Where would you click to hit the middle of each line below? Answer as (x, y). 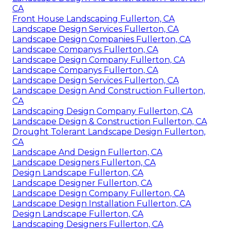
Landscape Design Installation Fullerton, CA (102, 203)
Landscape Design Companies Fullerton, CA (101, 39)
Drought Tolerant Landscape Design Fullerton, (109, 131)
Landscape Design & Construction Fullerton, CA (110, 121)
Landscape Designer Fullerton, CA (82, 183)
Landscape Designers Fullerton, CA (84, 162)
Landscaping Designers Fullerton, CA (88, 224)
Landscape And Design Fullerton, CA (87, 152)
